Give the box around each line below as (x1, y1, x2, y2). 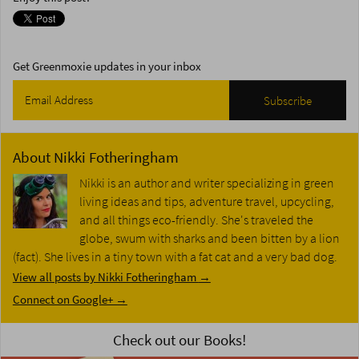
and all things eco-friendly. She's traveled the (79, 212, 313, 229)
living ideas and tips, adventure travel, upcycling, (79, 193, 334, 211)
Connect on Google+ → (12, 292, 127, 309)
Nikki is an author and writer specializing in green (79, 175, 334, 192)
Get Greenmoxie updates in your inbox (12, 58, 201, 75)
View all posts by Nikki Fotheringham (12, 269, 199, 286)
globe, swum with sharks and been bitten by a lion (79, 230, 340, 248)
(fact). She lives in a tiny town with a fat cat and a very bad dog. (12, 248, 337, 266)
